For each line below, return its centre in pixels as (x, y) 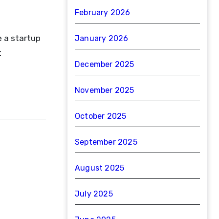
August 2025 (100, 168)
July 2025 (94, 194)
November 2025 (105, 90)
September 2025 (106, 142)
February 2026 (103, 12)
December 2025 (105, 64)
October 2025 (101, 116)
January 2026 (102, 38)
